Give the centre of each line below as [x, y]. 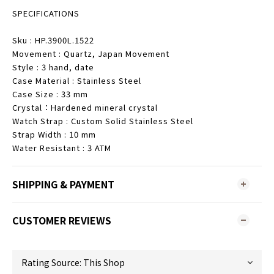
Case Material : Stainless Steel [77, 80]
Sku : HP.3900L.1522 [53, 40]
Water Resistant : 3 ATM [62, 148]
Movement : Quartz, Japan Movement [91, 54]
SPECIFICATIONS [46, 13]
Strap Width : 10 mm [54, 134]
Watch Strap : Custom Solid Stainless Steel [104, 121]
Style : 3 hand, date [54, 67]
